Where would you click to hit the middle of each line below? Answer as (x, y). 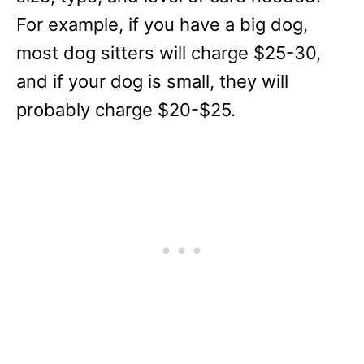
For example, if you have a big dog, (162, 24)
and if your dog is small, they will (152, 81)
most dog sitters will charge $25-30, (169, 53)
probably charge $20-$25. (126, 110)
